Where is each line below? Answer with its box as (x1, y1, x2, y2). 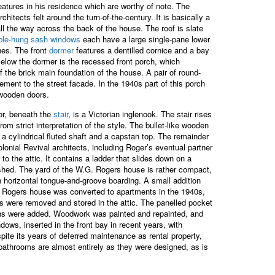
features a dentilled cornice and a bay (74, 44, 209, 56)
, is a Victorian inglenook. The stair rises (68, 107, 212, 120)
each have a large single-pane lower (80, 33, 210, 45)
